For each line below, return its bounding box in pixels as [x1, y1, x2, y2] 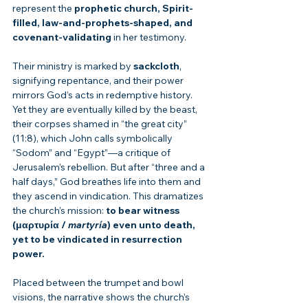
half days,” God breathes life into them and [12, 175, 203, 188]
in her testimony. [111, 31, 186, 44]
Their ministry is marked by [12, 60, 133, 73]
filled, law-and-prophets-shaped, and [12, 16, 195, 30]
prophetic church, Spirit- [74, 2, 193, 15]
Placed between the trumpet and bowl [12, 276, 186, 289]
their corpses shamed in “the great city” [12, 118, 189, 131]
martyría [68, 219, 107, 232]
